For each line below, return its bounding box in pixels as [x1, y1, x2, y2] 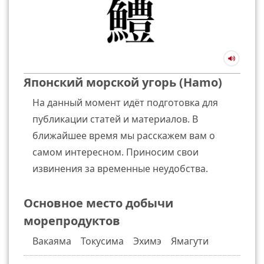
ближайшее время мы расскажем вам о [32, 128, 215, 142]
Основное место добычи [24, 194, 173, 211]
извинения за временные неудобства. [32, 161, 208, 175]
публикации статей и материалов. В [32, 112, 198, 126]
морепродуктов [24, 212, 120, 229]
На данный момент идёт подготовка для [32, 95, 218, 109]
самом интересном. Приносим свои [32, 145, 199, 159]
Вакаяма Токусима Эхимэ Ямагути [32, 234, 209, 247]
